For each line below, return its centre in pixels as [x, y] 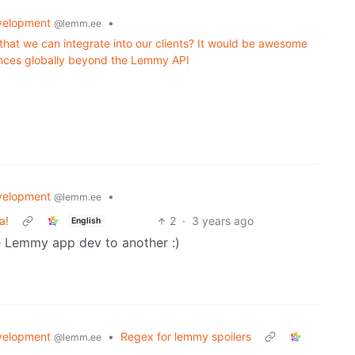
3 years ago [222, 221]
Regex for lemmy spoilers [185, 337]
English [86, 220]
